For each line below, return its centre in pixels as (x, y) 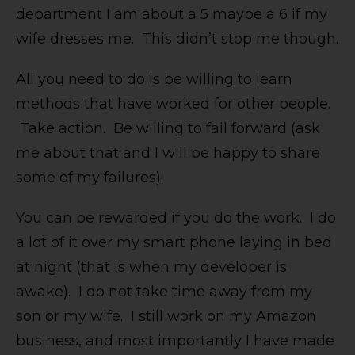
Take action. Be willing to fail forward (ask (168, 129)
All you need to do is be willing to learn (154, 80)
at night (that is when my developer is (151, 267)
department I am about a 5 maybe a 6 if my (172, 15)
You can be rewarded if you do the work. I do (176, 218)
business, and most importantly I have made (175, 341)
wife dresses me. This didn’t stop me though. (177, 39)
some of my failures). (90, 178)
